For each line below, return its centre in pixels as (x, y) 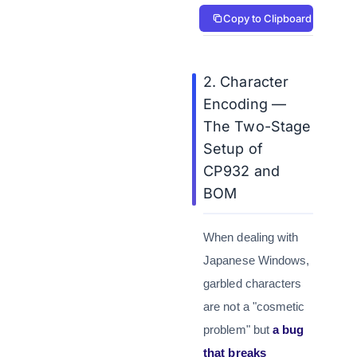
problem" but (238, 330)
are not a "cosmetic (254, 306)
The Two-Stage (257, 126)
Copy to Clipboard (267, 18)
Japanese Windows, (257, 260)
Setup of (233, 149)
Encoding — (245, 104)
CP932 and (241, 171)
